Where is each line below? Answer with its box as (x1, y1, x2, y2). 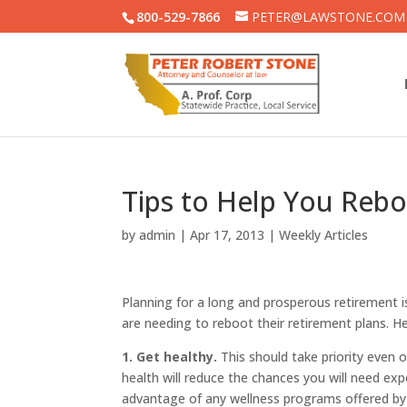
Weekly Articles (279, 226, 369, 243)
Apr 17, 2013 (190, 226, 265, 243)
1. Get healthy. (122, 348, 218, 365)
